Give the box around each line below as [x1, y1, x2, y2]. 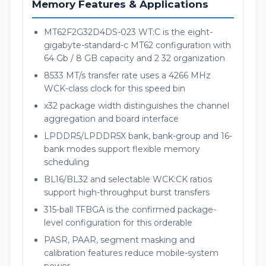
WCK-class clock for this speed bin [44, 83, 185, 94]
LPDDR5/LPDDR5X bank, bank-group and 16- [44, 131, 232, 141]
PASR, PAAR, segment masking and [44, 235, 195, 245]
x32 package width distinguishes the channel [44, 100, 229, 111]
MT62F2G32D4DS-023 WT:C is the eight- [44, 27, 213, 37]
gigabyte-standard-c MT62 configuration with [44, 40, 231, 50]
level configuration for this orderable [44, 217, 192, 228]
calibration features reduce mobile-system [44, 248, 218, 258]
